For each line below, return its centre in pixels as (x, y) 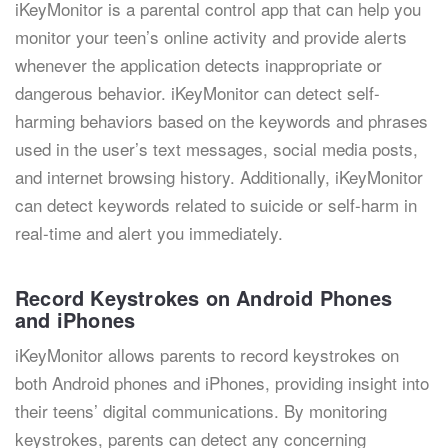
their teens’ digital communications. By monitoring (201, 410)
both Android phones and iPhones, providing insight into (222, 382)
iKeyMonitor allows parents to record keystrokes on (207, 354)
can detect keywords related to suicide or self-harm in (216, 204)
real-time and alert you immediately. (149, 232)
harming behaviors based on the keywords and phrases (221, 120)
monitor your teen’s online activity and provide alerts (211, 36)
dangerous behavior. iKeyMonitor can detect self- (197, 92)
